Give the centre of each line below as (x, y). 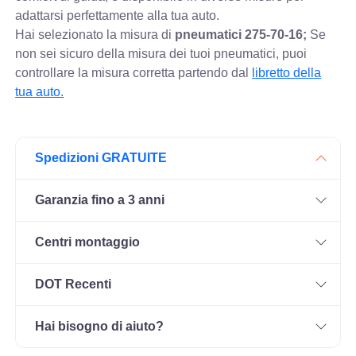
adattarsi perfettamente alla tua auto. (118, 15)
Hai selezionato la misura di (95, 34)
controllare (45, 72)
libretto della (287, 72)
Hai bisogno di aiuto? (100, 326)
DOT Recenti (74, 284)
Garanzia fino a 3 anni (100, 199)
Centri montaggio (88, 242)
